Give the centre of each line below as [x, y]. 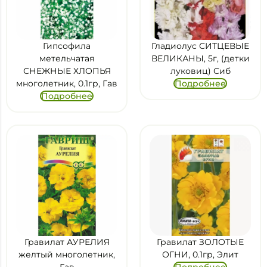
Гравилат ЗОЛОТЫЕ [200, 242]
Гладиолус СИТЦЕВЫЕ [200, 46]
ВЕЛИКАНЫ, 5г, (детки [200, 58]
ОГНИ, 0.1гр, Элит [200, 254]
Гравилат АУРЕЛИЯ [67, 242]
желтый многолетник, [67, 254]
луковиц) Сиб [200, 71]
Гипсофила [67, 46]
